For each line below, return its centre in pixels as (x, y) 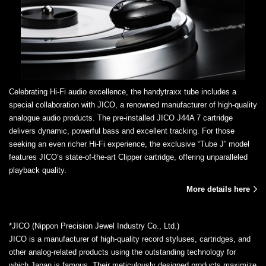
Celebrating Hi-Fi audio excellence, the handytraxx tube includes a (123, 91)
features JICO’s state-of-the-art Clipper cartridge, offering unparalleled (128, 157)
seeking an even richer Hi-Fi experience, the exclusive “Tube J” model (129, 144)
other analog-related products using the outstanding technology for (122, 252)
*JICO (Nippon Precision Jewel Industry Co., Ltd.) (94, 226)
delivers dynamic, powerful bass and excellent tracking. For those (122, 131)
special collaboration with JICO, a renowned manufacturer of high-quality (133, 104)
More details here (218, 189)
